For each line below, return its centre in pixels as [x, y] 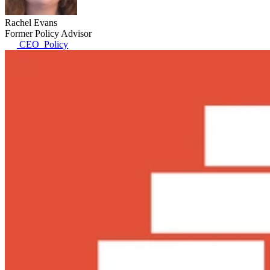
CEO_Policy [42, 44]
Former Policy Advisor [48, 33]
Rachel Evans [31, 22]
